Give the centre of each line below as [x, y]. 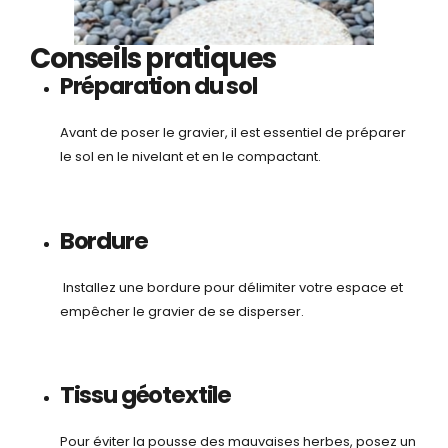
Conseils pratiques [153, 59]
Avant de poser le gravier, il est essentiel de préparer [232, 133]
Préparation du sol [158, 86]
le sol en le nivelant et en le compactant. [190, 157]
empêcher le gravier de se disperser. [181, 311]
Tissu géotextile [145, 395]
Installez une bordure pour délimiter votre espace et [231, 287]
